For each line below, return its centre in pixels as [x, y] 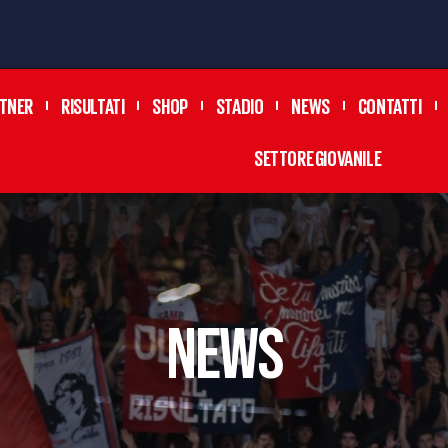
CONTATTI [389, 104]
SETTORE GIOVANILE [317, 156]
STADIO [239, 104]
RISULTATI [93, 104]
